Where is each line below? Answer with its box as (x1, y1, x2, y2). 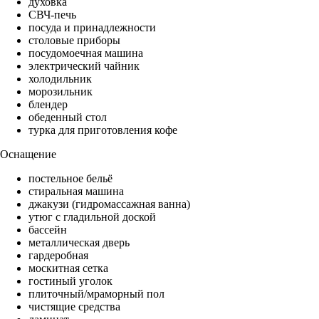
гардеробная (28, 249, 88, 262)
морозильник (28, 85, 93, 98)
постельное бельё (28, 172, 113, 185)
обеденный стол (28, 111, 107, 124)
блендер (28, 98, 68, 111)
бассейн (28, 224, 67, 236)
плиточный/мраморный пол (28, 288, 164, 300)
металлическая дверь (28, 236, 130, 249)
